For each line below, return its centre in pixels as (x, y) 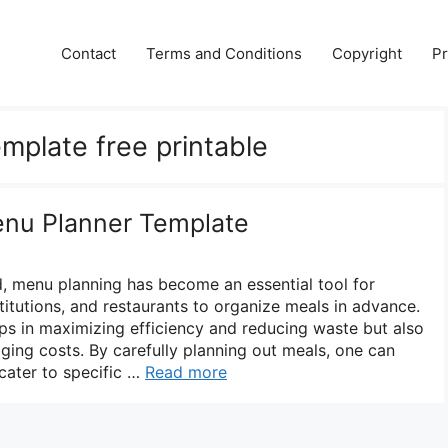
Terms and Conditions (224, 53)
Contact (88, 53)
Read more (186, 371)
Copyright (367, 53)
